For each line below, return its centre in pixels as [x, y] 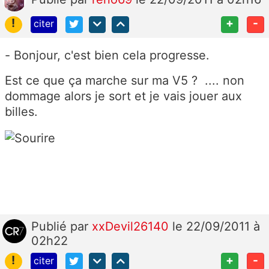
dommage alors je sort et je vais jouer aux [123, 96]
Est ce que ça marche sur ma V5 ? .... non [125, 81]
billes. [21, 112]
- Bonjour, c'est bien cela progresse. [107, 56]
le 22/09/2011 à [216, 226]
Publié [51, 226]
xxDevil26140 [132, 226]
